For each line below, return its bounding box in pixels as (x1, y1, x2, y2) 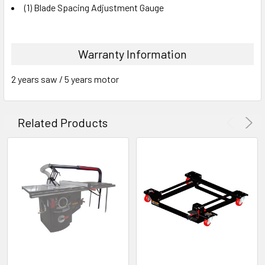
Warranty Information (78, 46, 187, 61)
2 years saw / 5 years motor (11, 73, 119, 85)
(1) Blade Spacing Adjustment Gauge (24, 1, 164, 13)
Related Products (18, 115, 108, 130)
